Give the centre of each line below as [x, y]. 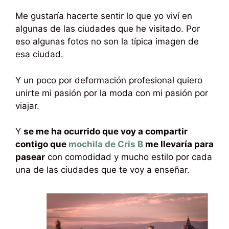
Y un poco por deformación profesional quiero [109, 80]
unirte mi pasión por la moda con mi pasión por [112, 93]
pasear [30, 157]
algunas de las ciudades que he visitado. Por [108, 29]
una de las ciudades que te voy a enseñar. [102, 170]
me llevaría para [178, 144]
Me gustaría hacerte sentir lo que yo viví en [104, 16]
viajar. [27, 106]
